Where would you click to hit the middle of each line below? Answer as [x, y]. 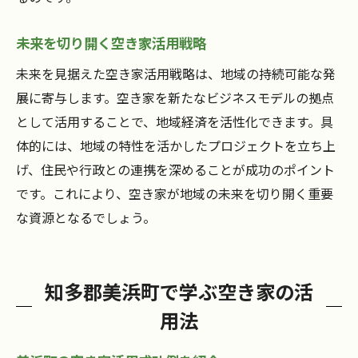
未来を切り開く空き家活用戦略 [111, 43]
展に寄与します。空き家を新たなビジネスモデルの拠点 [175, 98]
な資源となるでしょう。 [86, 218]
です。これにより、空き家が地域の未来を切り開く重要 [175, 194]
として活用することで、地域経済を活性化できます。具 [175, 122]
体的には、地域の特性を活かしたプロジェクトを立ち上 [176, 146]
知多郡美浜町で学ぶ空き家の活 [179, 292]
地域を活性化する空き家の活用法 [169, 20]
